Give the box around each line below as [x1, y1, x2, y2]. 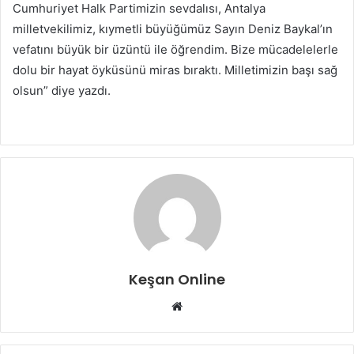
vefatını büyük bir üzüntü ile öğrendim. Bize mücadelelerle [13, 42, 338, 58]
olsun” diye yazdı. [13, 83, 111, 99]
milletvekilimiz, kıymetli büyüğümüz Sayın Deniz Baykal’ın [13, 21, 333, 37]
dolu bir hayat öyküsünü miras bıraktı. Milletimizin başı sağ [13, 62, 337, 78]
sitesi [182, 317, 212, 333]
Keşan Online [129, 269, 225, 290]
